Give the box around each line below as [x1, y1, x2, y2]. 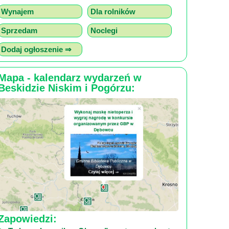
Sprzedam [1, 26, 37, 35]
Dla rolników [90, 7, 135, 16]
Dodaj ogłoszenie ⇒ [1, 45, 72, 54]
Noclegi [90, 26, 118, 35]
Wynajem [1, 7, 34, 16]
